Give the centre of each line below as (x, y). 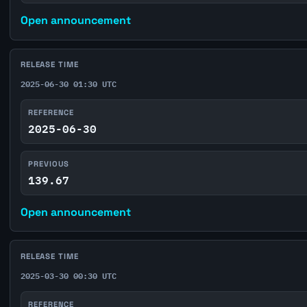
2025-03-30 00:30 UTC (68, 276)
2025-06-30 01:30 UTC (68, 84)
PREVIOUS (49, 164)
